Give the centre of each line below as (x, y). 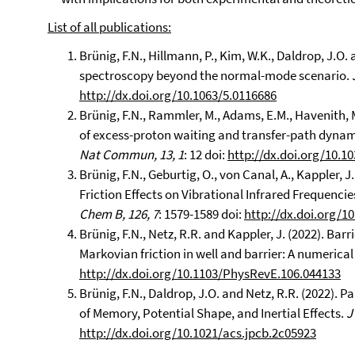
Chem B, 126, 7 (119, 214)
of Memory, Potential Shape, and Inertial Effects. (213, 313)
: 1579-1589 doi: (201, 214)
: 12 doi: (206, 155)
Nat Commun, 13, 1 (132, 155)
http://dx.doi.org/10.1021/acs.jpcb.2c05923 (198, 333)
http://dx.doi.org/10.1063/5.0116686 (178, 95)
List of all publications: (109, 27)
